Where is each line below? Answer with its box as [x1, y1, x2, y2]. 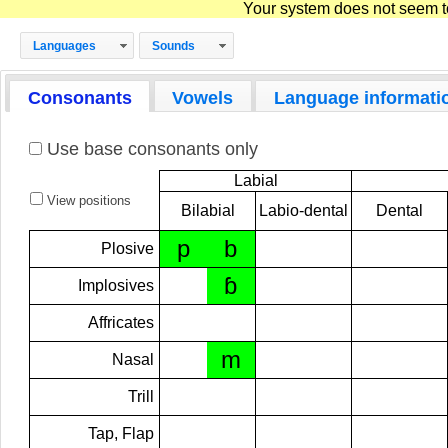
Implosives [78, 277, 155, 295]
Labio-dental [259, 202, 349, 220]
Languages [33, 38, 96, 53]
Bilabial [180, 202, 235, 220]
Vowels [172, 87, 234, 108]
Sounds [152, 38, 196, 53]
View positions [43, 193, 132, 209]
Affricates [88, 314, 155, 332]
